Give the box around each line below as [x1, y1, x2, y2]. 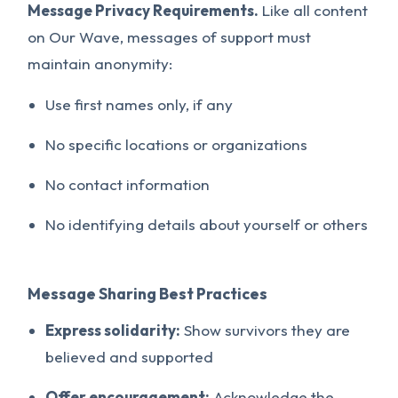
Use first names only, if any [45, 95, 234, 114]
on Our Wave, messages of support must [28, 28, 312, 46]
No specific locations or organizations [45, 135, 308, 154]
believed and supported [45, 347, 214, 366]
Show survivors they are [180, 321, 351, 339]
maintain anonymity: [28, 54, 173, 73]
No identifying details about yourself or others [45, 215, 369, 234]
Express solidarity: [45, 321, 181, 339]
